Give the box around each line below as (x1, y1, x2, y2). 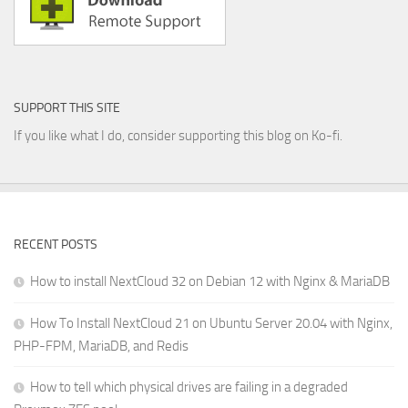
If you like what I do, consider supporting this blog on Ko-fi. (14, 127, 342, 145)
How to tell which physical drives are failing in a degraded (30, 379, 348, 396)
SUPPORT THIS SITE (14, 100, 120, 117)
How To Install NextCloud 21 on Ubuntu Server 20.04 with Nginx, (30, 315, 393, 332)
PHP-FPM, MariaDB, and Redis (14, 338, 189, 355)
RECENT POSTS (14, 237, 97, 253)
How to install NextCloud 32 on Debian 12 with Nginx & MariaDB (30, 273, 390, 291)
